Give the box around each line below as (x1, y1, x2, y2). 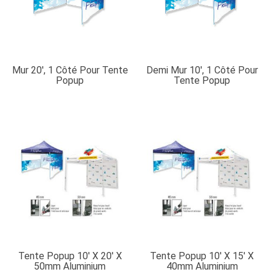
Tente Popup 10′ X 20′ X (18, 250, 122, 262)
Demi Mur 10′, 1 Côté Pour (146, 64, 258, 76)
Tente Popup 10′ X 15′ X (150, 250, 254, 262)
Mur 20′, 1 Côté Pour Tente (12, 64, 128, 76)
